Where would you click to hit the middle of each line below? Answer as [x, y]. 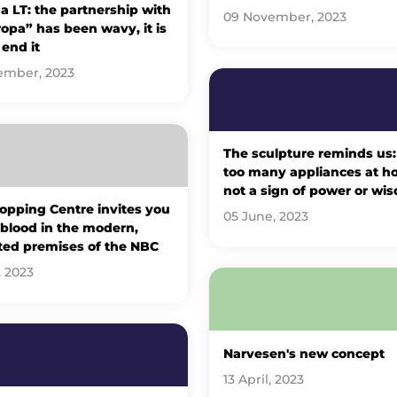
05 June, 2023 [265, 217]
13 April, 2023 [263, 379]
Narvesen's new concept [304, 354]
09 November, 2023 [284, 16]
